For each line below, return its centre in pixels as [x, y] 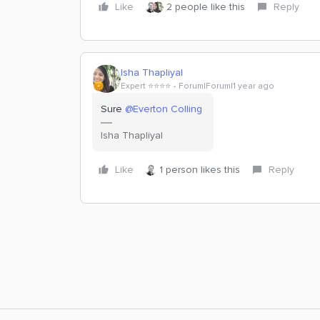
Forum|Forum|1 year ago [226, 86]
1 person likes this [200, 170]
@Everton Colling [164, 109]
